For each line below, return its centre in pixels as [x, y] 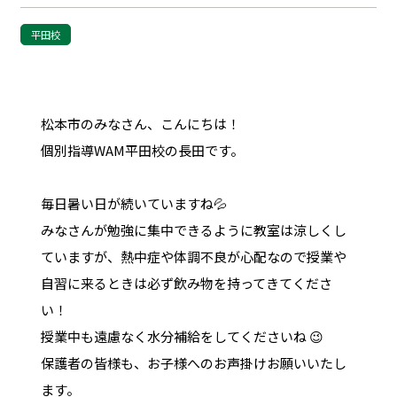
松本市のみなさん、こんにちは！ [140, 123]
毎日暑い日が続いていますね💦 [133, 203]
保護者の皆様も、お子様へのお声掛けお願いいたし [193, 362]
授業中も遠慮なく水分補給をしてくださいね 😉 [182, 336]
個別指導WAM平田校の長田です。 [142, 150]
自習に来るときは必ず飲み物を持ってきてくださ [186, 283]
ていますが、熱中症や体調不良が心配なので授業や [193, 256]
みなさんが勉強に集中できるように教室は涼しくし [193, 230]
